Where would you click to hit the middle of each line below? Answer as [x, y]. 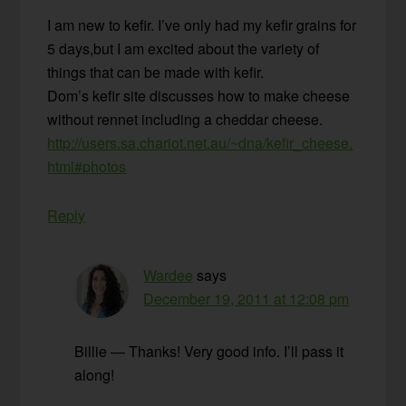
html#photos [87, 166]
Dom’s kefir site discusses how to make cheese [199, 95]
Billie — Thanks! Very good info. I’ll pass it [209, 351]
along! [95, 374]
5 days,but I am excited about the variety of [184, 48]
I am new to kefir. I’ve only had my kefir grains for [202, 24]
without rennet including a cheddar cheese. [185, 119]
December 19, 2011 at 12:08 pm [246, 298]
